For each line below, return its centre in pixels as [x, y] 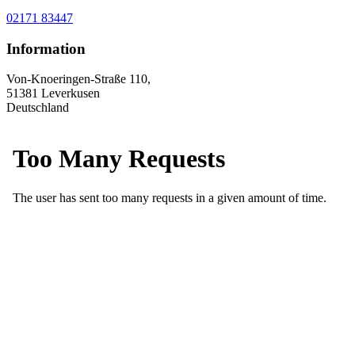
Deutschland [38, 108]
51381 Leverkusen [53, 94]
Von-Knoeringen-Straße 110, [78, 79]
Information [46, 48]
